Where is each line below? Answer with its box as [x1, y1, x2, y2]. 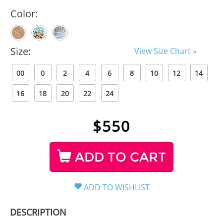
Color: [10, 6, 38, 20]
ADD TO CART [71, 149, 166, 165]
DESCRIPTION [9, 206, 66, 218]
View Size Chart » [134, 45, 197, 56]
